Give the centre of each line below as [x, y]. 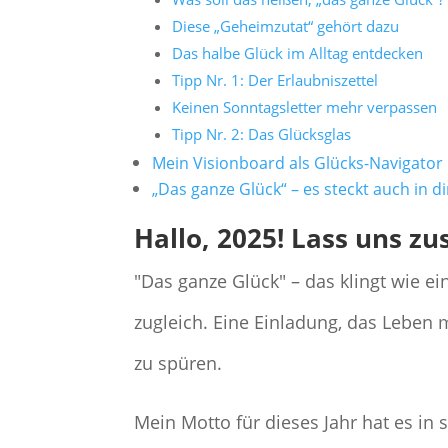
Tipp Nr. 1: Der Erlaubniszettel [275, 79]
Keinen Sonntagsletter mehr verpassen [305, 106]
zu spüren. [178, 362]
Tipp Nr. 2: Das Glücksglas [264, 133]
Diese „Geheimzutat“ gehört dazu [286, 25]
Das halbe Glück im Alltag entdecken [298, 52]
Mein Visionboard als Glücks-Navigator [298, 162]
